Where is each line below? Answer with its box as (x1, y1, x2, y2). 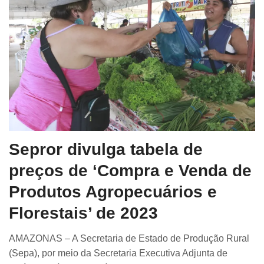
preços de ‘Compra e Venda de (9, 161, 252, 180)
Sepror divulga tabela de (9, 140, 203, 159)
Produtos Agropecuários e (9, 183, 217, 202)
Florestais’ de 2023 (9, 204, 158, 223)
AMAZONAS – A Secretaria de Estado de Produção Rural (9, 233, 249, 244)
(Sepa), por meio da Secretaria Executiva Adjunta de (9, 248, 227, 259)
